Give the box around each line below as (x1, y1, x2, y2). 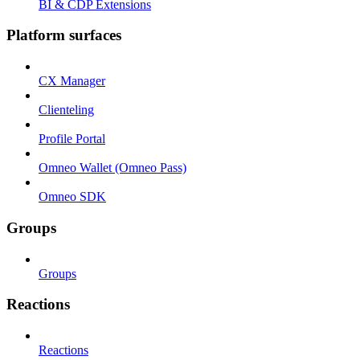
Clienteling (39, 103, 94, 117)
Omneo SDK (39, 190, 106, 204)
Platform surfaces (6, 27, 121, 44)
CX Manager (39, 74, 105, 88)
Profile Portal (39, 132, 105, 146)
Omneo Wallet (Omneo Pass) (39, 161, 186, 175)
